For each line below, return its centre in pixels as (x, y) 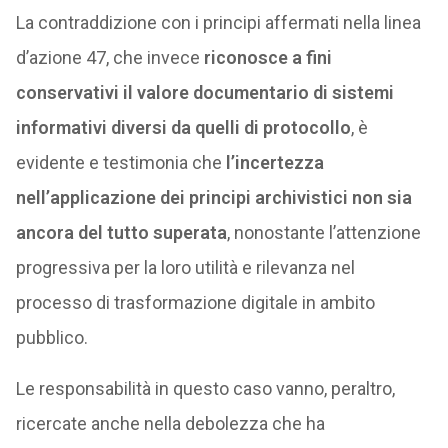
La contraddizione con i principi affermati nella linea (218, 22)
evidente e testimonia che (118, 162)
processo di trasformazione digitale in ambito (195, 302)
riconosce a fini (267, 57)
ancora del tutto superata (121, 232)
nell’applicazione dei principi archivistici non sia (213, 197)
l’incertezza (272, 162)
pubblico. (51, 337)
